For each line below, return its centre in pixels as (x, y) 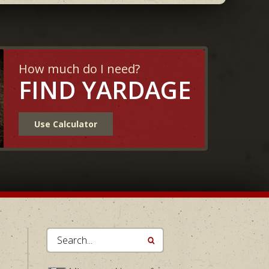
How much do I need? (79, 68)
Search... (65, 234)
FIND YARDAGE (104, 89)
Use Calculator (65, 124)
